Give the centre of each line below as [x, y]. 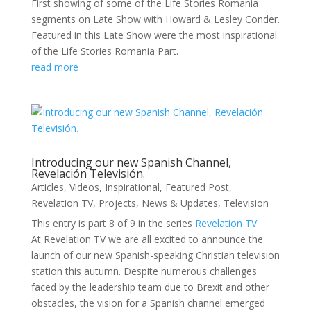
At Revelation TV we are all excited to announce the [147, 239]
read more [54, 67]
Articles [47, 187]
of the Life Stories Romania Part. [104, 51]
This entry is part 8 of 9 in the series [113, 223]
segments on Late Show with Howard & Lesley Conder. [155, 19]
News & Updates [179, 203]
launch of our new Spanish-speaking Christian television [155, 255]
